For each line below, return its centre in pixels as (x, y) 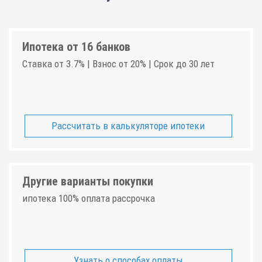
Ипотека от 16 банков (76, 47)
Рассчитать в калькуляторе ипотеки (128, 125)
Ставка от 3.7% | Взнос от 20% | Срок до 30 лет (118, 64)
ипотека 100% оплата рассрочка (89, 198)
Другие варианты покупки (88, 181)
